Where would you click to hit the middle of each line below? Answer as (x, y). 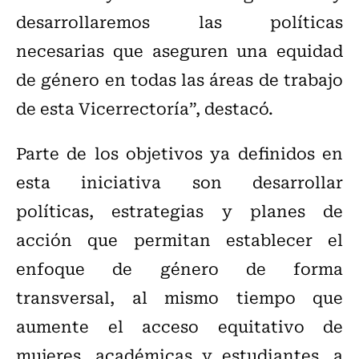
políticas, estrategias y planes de (179, 211)
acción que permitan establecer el (179, 240)
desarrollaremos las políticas (179, 22)
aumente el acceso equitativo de (179, 326)
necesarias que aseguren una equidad (179, 50)
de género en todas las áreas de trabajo (179, 79)
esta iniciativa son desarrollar (179, 182)
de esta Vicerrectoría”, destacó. (145, 108)
